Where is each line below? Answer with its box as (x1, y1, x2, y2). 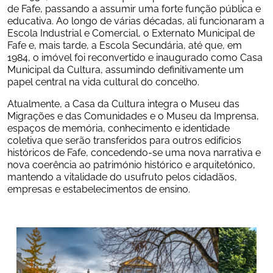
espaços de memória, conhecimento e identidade (7, 121, 230, 134)
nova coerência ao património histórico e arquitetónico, (7, 157, 255, 171)
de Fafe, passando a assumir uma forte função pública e (7, 1, 261, 15)
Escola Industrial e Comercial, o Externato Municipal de (7, 26, 255, 39)
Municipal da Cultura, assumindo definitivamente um (7, 62, 244, 76)
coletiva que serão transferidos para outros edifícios (7, 133, 241, 146)
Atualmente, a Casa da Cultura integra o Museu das (7, 96, 239, 110)
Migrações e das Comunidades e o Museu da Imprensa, (7, 108, 259, 122)
